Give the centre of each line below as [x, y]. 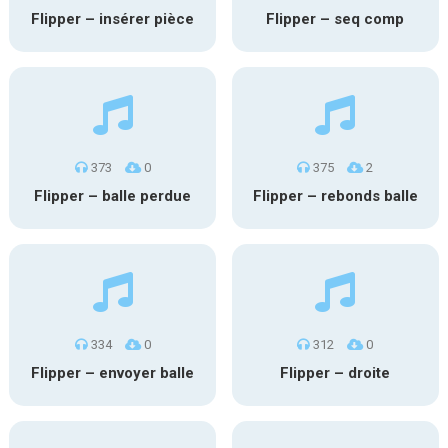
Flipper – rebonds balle [335, 196]
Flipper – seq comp [335, 19]
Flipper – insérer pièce [113, 19]
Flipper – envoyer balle [113, 373]
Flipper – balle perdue [113, 196]
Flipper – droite [335, 373]
